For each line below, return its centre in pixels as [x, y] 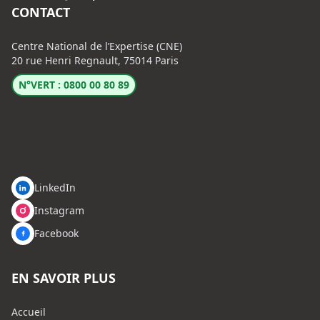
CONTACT [41, 12]
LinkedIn [55, 187]
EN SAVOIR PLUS [64, 278]
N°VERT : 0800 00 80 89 [74, 85]
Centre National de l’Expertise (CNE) [97, 46]
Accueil [29, 312]
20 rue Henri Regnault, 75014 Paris [95, 60]
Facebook [56, 233]
